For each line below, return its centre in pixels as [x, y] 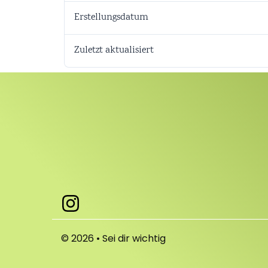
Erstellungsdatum [111, 18]
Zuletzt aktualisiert [114, 51]
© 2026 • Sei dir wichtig [113, 239]
